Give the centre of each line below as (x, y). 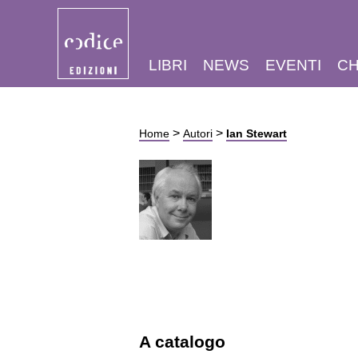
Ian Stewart (256, 133)
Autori (197, 133)
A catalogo (182, 342)
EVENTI (293, 65)
